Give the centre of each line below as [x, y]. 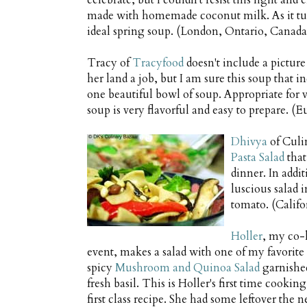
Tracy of [110, 63]
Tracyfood [158, 63]
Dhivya [249, 142]
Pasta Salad [258, 158]
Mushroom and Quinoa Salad [187, 268]
